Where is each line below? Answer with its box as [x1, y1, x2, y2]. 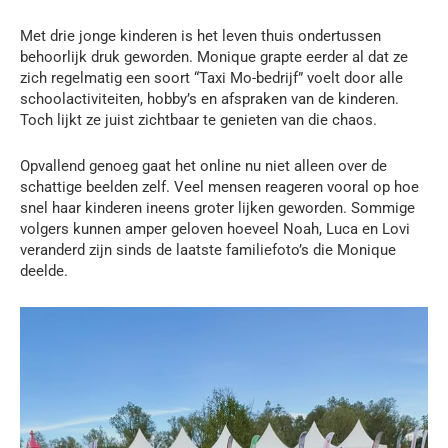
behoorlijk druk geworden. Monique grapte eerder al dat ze [20, 47, 408, 66]
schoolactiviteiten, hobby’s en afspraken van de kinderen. [20, 89, 399, 108]
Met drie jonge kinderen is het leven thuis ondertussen [20, 26, 381, 45]
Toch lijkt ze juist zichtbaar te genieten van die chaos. [20, 110, 377, 129]
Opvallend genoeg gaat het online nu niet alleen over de [20, 156, 387, 175]
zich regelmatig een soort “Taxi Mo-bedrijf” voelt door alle [20, 68, 403, 87]
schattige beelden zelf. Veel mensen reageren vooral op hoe [20, 177, 419, 196]
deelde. [20, 261, 68, 280]
